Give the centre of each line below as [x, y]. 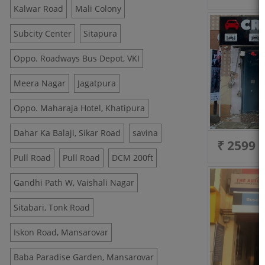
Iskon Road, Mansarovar [61, 232]
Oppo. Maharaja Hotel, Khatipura [79, 108]
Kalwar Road [38, 9]
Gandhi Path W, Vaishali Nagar [74, 182]
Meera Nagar [40, 83]
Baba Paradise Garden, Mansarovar [84, 257]
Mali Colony [98, 9]
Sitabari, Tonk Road [52, 207]
